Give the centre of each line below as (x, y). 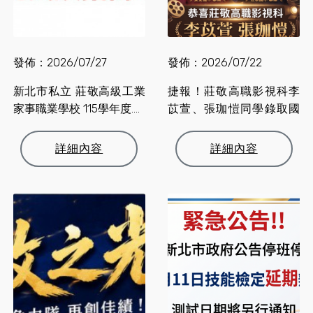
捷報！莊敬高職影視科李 (234, 92)
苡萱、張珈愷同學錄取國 (234, 109)
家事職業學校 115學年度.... (76, 109)
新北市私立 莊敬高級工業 (79, 92)
